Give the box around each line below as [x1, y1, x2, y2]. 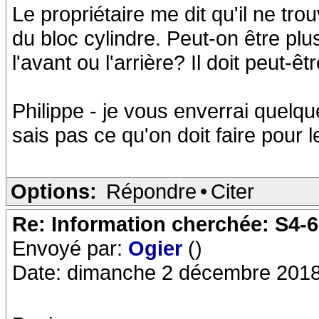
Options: [11, 179, 97, 203]
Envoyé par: [12, 236, 128, 260]
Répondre [106, 179, 197, 203]
